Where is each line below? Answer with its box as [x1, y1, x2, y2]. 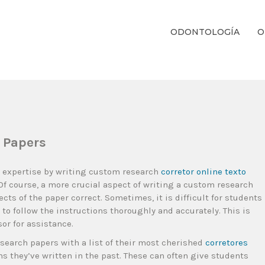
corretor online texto [161, 166, 246, 177]
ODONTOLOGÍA [170, 27, 240, 37]
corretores [205, 237, 248, 248]
